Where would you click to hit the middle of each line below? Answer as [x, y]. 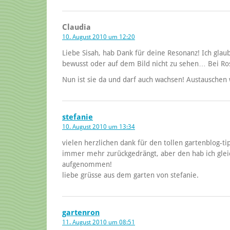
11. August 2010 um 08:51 [99, 222]
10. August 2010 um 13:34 [99, 127]
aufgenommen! [87, 164]
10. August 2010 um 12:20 [99, 37]
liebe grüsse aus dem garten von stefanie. [130, 175]
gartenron [81, 212]
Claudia [76, 27]
